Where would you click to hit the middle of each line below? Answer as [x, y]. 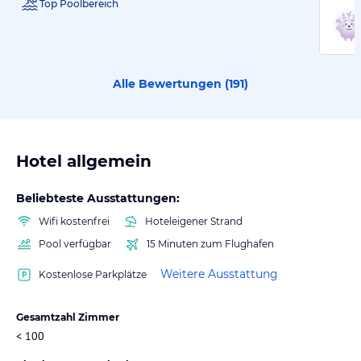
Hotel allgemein [84, 161]
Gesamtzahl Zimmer [68, 317]
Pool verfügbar [75, 243]
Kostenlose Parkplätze [93, 274]
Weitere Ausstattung [219, 274]
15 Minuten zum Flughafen [210, 243]
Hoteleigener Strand [194, 221]
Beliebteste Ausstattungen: [98, 198]
